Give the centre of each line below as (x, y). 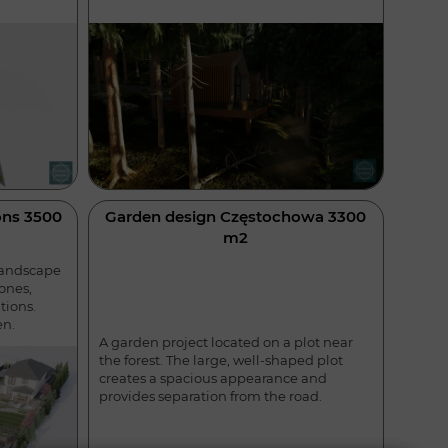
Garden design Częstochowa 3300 (236, 217)
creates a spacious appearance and (212, 378)
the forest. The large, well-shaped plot (220, 360)
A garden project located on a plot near (225, 342)
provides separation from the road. (210, 396)
